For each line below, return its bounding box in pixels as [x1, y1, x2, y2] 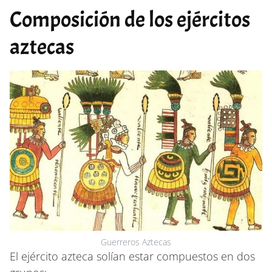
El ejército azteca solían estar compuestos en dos [10, 248, 255, 263]
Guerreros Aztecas [101, 236, 171, 248]
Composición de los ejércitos [10, 5, 250, 33]
